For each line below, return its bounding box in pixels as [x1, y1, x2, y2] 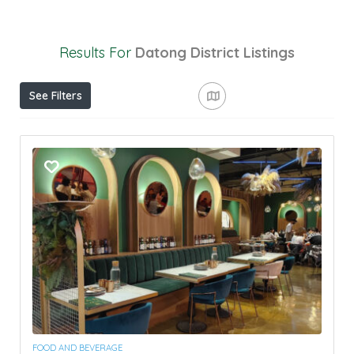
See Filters [28, 88, 82, 103]
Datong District [135, 43, 239, 62]
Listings [243, 43, 295, 62]
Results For [59, 43, 135, 62]
